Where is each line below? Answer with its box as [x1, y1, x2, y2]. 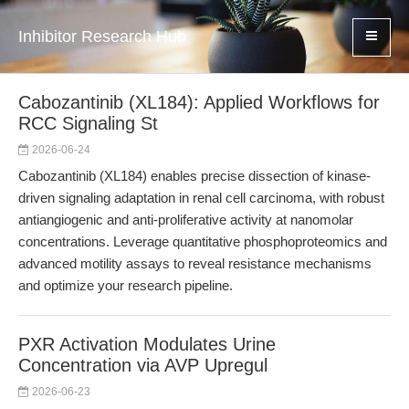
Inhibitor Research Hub [18, 27, 186, 46]
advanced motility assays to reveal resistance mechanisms [18, 256, 372, 271]
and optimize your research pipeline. [18, 278, 233, 293]
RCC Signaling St [18, 113, 158, 133]
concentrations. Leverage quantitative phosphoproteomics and [18, 234, 387, 249]
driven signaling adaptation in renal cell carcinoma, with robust [18, 190, 384, 205]
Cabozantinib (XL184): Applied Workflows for [18, 92, 380, 112]
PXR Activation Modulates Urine [18, 334, 276, 354]
